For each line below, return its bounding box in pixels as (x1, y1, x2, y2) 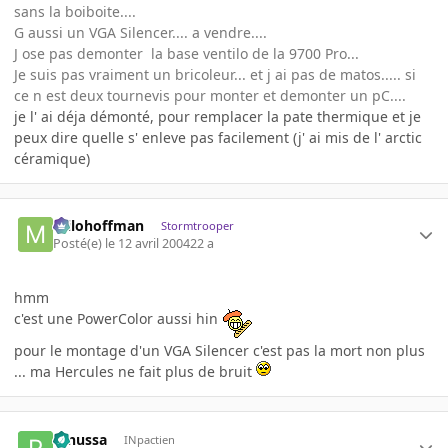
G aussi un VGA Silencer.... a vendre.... (14, 22, 267, 42)
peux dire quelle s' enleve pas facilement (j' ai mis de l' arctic (14, 127, 422, 147)
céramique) (14, 148, 90, 168)
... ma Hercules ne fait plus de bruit (14, 362, 256, 382)
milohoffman (53, 216, 145, 236)
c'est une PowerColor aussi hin (14, 309, 222, 329)
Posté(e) (53, 235, 106, 253)
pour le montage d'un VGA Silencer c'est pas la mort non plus (14, 341, 425, 361)
